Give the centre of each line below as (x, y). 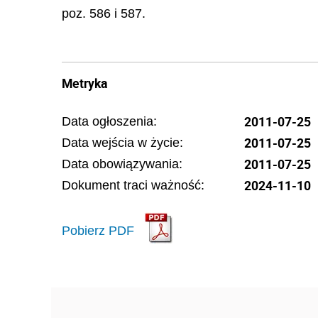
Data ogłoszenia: (109, 121)
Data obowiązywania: (122, 164)
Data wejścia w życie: (122, 142)
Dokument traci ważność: (133, 185)
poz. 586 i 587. (104, 13)
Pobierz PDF (98, 231)
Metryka (84, 83)
